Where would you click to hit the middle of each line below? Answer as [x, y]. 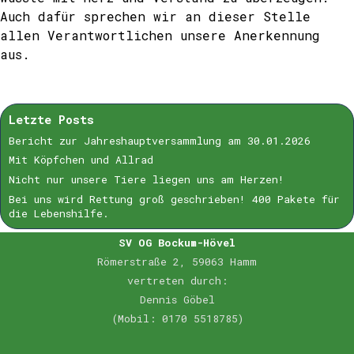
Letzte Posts [51, 119]
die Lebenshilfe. [59, 213]
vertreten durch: [177, 280]
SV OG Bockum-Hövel [177, 242]
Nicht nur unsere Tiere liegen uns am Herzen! [147, 180]
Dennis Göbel [177, 299]
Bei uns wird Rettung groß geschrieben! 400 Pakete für [174, 199]
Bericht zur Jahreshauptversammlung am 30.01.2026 [160, 140]
